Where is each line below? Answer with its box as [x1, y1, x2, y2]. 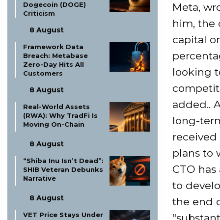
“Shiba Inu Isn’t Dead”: [23, 157, 104, 165]
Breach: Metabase [23, 52, 88, 59]
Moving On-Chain [23, 120, 84, 128]
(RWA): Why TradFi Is [23, 111, 98, 119]
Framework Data [23, 43, 83, 51]
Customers [23, 69, 63, 77]
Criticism [23, 9, 55, 17]
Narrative [23, 174, 56, 182]
